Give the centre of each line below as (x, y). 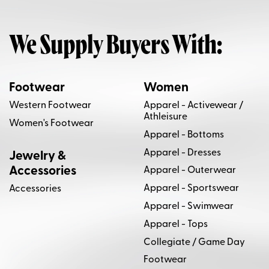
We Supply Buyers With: (116, 47)
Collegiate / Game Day (194, 242)
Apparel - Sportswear (191, 189)
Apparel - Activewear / (193, 105)
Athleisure (165, 117)
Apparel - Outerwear (190, 171)
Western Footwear (50, 105)
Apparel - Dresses (182, 153)
